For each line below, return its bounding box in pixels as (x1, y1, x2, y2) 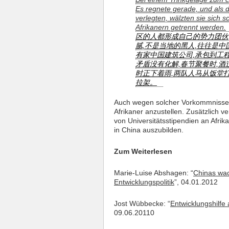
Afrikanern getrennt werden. (135, 23, 226, 32)
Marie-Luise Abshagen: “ (114, 169, 193, 177)
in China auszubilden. (114, 126, 184, 134)
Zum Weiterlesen (114, 147, 172, 156)
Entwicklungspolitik (114, 178, 174, 187)
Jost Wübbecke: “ (114, 199, 170, 208)
